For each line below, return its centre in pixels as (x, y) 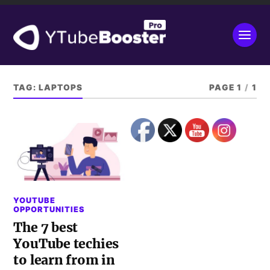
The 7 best (46, 227)
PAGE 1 (225, 87)
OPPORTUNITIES (49, 209)
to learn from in (64, 260)
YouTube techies (66, 243)
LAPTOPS (61, 87)
